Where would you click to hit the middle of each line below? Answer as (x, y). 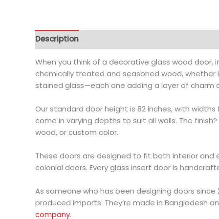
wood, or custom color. (77, 132)
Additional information (132, 39)
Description (57, 39)
